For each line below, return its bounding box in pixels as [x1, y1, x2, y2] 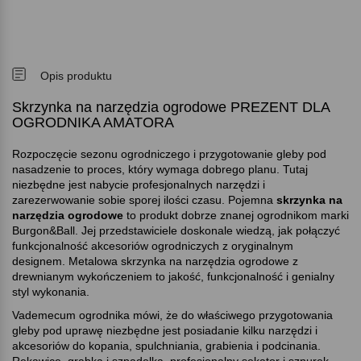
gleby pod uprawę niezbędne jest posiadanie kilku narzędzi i [12, 324, 317, 338]
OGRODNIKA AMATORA [12, 114, 174, 131]
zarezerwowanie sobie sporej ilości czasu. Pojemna [12, 193, 276, 207]
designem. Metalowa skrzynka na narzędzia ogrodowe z [12, 255, 298, 268]
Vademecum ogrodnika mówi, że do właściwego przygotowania [12, 309, 333, 322]
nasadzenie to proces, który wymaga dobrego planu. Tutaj [12, 163, 308, 176]
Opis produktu [40, 69, 112, 83]
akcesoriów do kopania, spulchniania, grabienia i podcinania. [12, 339, 321, 353]
